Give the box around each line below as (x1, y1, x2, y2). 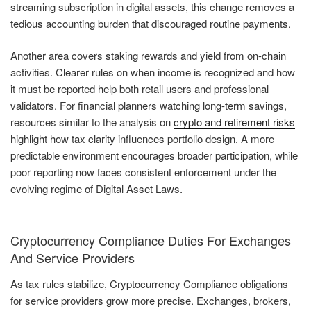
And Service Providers (10, 248, 135, 267)
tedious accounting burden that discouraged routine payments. (10, 15, 291, 31)
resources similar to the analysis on (10, 115, 174, 130)
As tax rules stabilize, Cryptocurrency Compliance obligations (10, 276, 288, 292)
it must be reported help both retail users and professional (10, 81, 269, 96)
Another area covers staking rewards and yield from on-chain (10, 48, 286, 63)
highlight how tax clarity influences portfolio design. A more (10, 131, 274, 146)
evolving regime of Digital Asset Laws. (10, 181, 183, 196)
